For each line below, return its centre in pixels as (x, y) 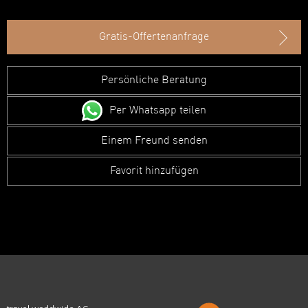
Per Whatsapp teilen (157, 110)
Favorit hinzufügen (154, 171)
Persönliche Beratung (154, 80)
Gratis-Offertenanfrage (154, 37)
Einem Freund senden (154, 141)
